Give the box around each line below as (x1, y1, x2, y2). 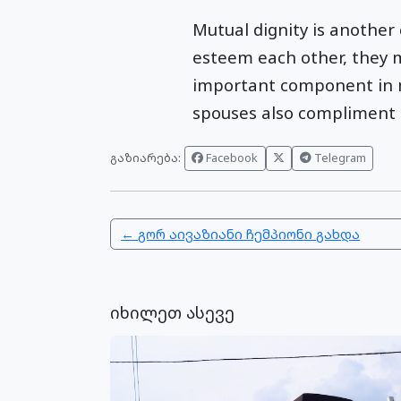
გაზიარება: (110, 149, 182, 166)
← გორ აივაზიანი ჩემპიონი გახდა (121, 225, 361, 243)
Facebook (203, 149, 259, 166)
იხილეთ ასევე (110, 301, 235, 324)
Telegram (311, 149, 366, 166)
